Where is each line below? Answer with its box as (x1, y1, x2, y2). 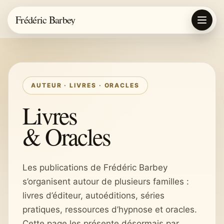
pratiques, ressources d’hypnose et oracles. (22, 204, 197, 214)
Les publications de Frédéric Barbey (22, 162, 167, 172)
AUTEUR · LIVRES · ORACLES (31, 81, 139, 89)
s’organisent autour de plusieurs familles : (22, 176, 189, 186)
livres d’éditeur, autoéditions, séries (22, 190, 164, 200)
